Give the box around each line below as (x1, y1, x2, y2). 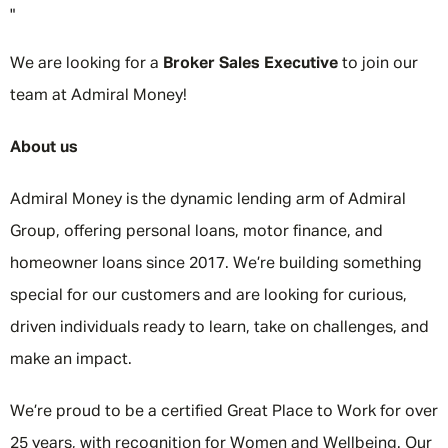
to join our (338, 56, 418, 72)
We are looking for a (10, 56, 163, 72)
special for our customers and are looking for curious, (10, 288, 407, 304)
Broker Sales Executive (163, 56, 338, 72)
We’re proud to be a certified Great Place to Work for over (10, 404, 438, 420)
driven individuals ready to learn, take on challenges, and (10, 320, 429, 336)
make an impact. (10, 352, 132, 368)
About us (10, 140, 78, 156)
